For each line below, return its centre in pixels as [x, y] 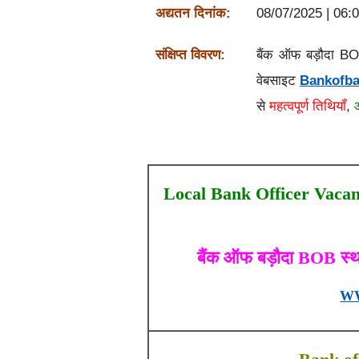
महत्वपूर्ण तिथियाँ [307, 106]
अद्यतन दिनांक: [193, 13]
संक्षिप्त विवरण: [190, 55]
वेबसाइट [278, 81]
